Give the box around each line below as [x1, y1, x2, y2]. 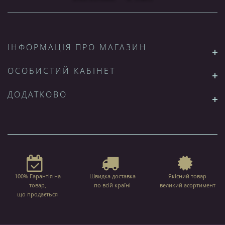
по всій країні [94, 181, 131, 189]
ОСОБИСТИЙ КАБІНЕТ [8, 65, 116, 76]
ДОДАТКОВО [8, 88, 67, 100]
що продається [17, 190, 58, 198]
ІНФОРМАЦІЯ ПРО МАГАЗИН [8, 41, 147, 53]
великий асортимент [159, 181, 215, 189]
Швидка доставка [89, 172, 136, 180]
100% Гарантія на [14, 172, 61, 180]
